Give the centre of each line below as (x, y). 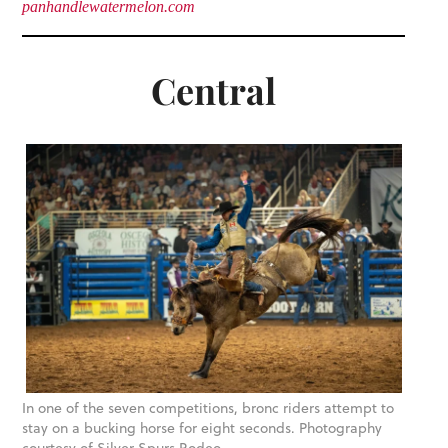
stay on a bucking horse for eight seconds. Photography (202, 428)
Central (214, 90)
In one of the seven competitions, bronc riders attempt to (208, 408)
